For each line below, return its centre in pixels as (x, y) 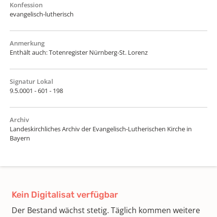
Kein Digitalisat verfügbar (65, 194)
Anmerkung (27, 43)
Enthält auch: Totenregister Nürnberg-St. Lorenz (79, 52)
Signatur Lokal (31, 81)
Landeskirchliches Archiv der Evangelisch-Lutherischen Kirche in (101, 129)
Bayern (20, 138)
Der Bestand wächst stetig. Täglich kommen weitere (106, 210)
